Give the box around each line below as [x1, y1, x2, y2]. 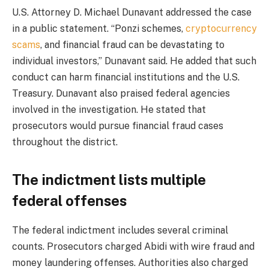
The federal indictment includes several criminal [12, 224, 228, 236]
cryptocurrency [186, 22, 257, 34]
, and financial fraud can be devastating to [40, 38, 225, 50]
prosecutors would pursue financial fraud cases [12, 119, 223, 131]
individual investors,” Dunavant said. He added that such [12, 55, 256, 67]
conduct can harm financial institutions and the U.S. [12, 71, 240, 83]
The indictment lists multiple [12, 171, 206, 188]
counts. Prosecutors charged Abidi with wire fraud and [12, 240, 255, 252]
